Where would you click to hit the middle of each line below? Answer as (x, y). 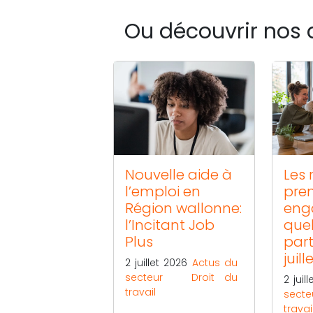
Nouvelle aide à (179, 174)
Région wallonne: (183, 208)
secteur (144, 277)
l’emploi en (163, 191)
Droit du (214, 277)
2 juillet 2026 (159, 262)
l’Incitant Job (170, 225)
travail (140, 292)
